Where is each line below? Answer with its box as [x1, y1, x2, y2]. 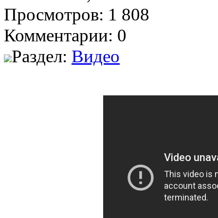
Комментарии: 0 [4, 25, 127, 45]
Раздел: [12, 46, 72, 66]
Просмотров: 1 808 [4, 4, 149, 24]
